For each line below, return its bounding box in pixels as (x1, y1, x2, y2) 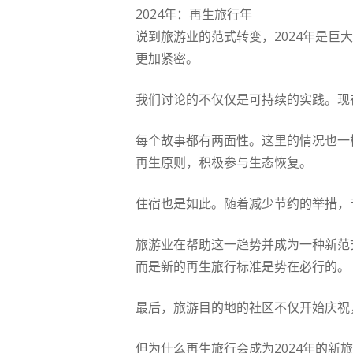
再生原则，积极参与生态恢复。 (136, 154, 312, 171)
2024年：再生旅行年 (136, 6, 252, 23)
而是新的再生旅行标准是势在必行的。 (136, 258, 350, 275)
